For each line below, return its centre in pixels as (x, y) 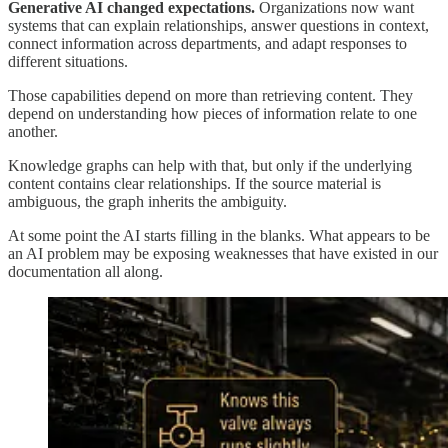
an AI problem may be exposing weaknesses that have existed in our (223, 253)
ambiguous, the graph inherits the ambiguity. (147, 201)
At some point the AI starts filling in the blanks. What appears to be (219, 235)
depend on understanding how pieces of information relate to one (212, 113)
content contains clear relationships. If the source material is (194, 183)
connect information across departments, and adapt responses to (207, 43)
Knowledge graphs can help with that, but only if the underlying (210, 165)
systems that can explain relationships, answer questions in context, (218, 25)
